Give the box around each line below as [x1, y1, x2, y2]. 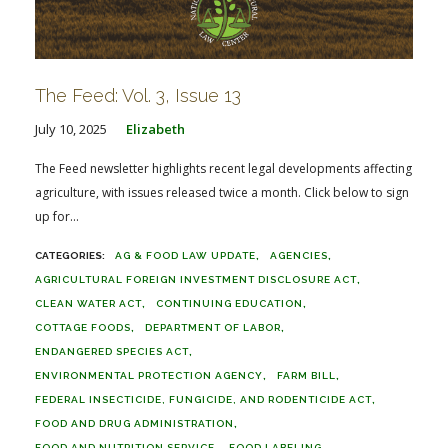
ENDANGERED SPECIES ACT [35, 346, 189, 357]
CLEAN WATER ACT [35, 298, 142, 309]
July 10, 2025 [35, 120, 107, 138]
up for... [35, 208, 79, 225]
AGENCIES [270, 250, 328, 261]
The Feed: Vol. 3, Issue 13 [35, 85, 241, 106]
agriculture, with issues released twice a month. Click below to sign [35, 184, 409, 201]
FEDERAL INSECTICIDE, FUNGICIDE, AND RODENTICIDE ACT [35, 394, 372, 405]
